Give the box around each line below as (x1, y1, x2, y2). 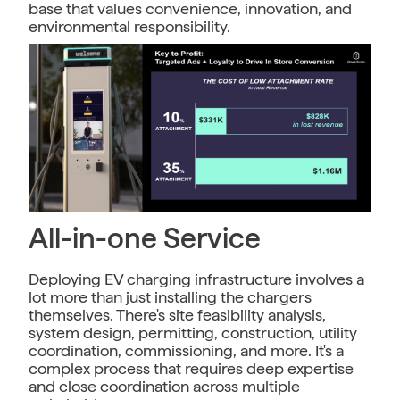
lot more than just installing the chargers (29, 287, 312, 307)
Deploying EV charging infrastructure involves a (29, 270, 364, 289)
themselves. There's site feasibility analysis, (29, 305, 326, 325)
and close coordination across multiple (29, 377, 300, 396)
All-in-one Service (29, 221, 261, 256)
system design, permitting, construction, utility (29, 323, 357, 343)
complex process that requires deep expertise (29, 359, 354, 379)
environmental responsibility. (29, 17, 230, 37)
